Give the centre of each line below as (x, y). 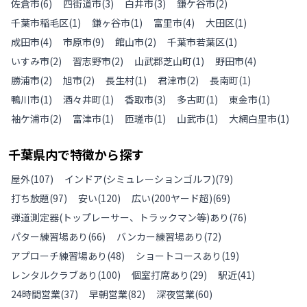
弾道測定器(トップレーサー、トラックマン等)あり (120, 217)
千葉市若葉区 (196, 41)
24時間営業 (36, 294)
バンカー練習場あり (160, 236)
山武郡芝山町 (163, 61)
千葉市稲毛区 (40, 22)
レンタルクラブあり (54, 274)
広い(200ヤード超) (172, 198)
